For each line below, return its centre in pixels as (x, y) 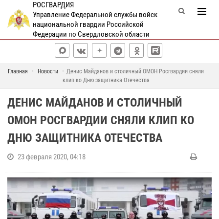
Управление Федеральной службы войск (95, 15)
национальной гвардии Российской (88, 24)
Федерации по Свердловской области (91, 34)
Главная (18, 71)
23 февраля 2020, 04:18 (52, 157)
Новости (48, 71)
